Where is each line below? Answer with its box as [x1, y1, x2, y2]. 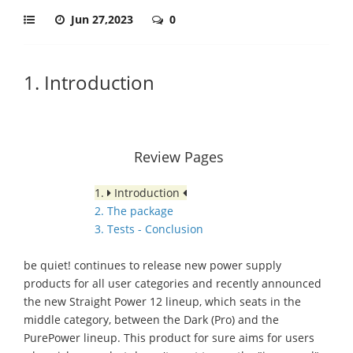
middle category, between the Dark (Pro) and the [24, 312, 279, 327]
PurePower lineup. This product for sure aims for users [24, 330, 314, 345]
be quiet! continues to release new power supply [24, 258, 281, 273]
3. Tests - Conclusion [95, 221, 203, 236]
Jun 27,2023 [71, 12, 136, 27]
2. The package [95, 203, 173, 218]
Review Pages [134, 147, 224, 166]
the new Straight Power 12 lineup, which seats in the [24, 294, 301, 309]
